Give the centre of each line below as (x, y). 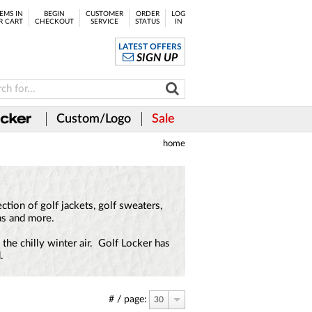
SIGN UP (157, 58)
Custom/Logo (94, 119)
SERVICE (104, 22)
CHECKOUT (54, 22)
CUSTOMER (104, 14)
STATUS (147, 22)
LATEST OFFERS (150, 47)
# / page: (128, 299)
